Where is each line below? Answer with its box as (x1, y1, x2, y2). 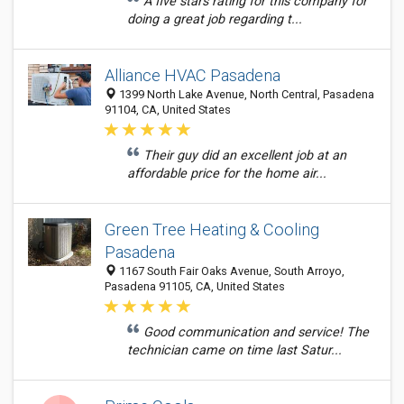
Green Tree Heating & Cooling (105, 220, 319, 239)
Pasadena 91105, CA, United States (105, 280, 285, 293)
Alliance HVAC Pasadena (105, 66, 280, 85)
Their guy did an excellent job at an (143, 148, 346, 163)
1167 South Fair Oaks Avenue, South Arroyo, (116, 264, 344, 278)
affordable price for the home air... (127, 166, 326, 181)
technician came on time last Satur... (127, 343, 342, 358)
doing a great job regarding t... (127, 12, 302, 27)
